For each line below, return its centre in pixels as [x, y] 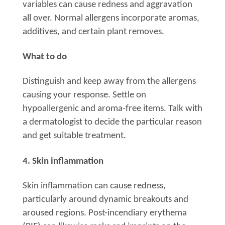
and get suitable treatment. [74, 136]
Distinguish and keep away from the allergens [109, 82]
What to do [45, 57]
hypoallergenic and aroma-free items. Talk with [113, 109]
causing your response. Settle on [84, 95]
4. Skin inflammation [63, 161]
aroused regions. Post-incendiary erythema [105, 213]
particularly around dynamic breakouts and [105, 199]
